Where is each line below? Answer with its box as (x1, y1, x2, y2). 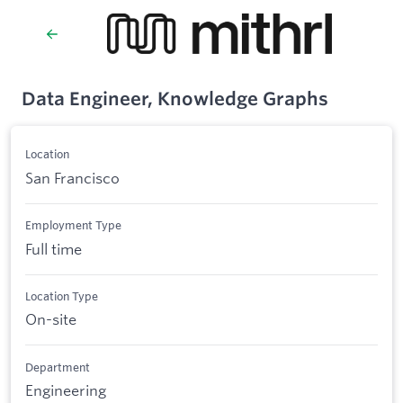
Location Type (25, 288, 98, 303)
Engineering (25, 381, 106, 400)
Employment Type (25, 218, 121, 233)
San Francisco (25, 167, 120, 187)
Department (25, 359, 90, 374)
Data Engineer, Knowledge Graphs (22, 87, 328, 110)
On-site (25, 309, 76, 329)
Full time (25, 238, 82, 258)
